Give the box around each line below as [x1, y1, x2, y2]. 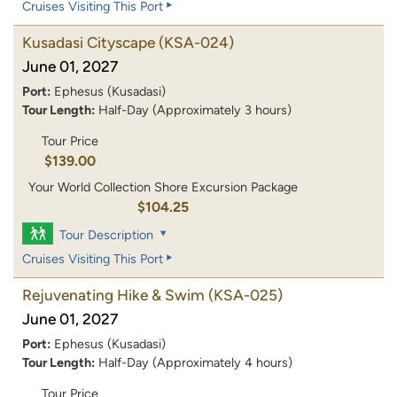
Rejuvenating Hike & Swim [22, 285, 205, 304]
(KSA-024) [159, 34, 234, 52]
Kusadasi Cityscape [22, 34, 155, 52]
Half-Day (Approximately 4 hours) [98, 354, 292, 370]
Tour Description [59, 226, 154, 243]
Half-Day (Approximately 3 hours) [98, 102, 292, 119]
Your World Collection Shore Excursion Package [28, 178, 299, 195]
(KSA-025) [208, 285, 283, 304]
